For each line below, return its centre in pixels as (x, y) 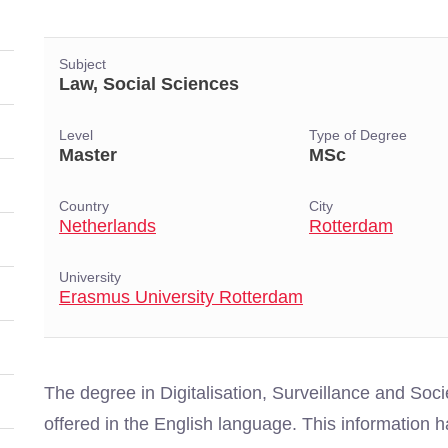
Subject (82, 64)
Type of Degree (358, 135)
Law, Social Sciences (149, 84)
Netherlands (107, 226)
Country (84, 206)
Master (88, 155)
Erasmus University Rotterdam (181, 297)
